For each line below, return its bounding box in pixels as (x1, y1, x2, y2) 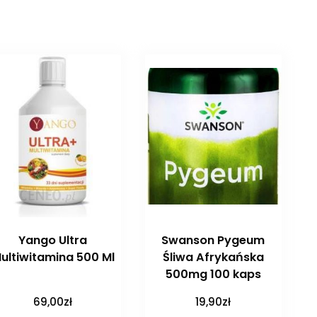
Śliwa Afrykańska (162, 249, 264, 266)
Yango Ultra (18, 232, 88, 249)
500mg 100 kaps (165, 266, 261, 283)
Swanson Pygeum (161, 232, 265, 249)
